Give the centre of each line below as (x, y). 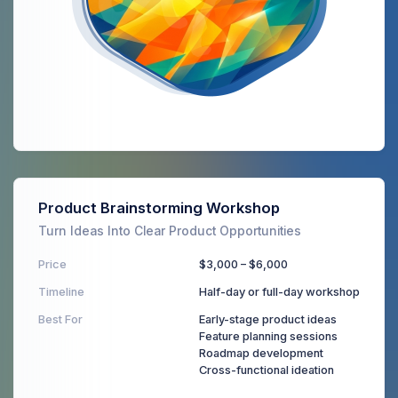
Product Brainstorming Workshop (159, 207)
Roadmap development (261, 353)
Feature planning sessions (268, 336)
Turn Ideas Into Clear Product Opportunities (170, 231)
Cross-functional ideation (267, 370)
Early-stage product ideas (268, 319)
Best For (60, 319)
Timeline (61, 291)
